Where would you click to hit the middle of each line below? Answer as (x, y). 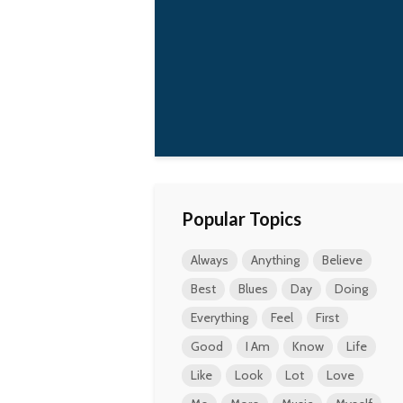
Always (210, 260)
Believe (342, 260)
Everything (219, 318)
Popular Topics (242, 219)
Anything (275, 260)
